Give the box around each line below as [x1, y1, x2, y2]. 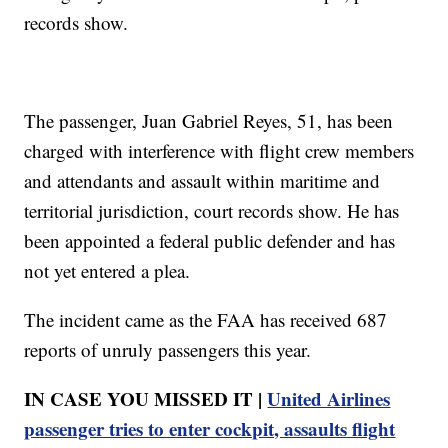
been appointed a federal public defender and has [24, 227, 396, 253]
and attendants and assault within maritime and [24, 167, 381, 193]
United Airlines [267, 384, 391, 412]
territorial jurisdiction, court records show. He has [24, 197, 400, 223]
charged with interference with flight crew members [24, 137, 415, 163]
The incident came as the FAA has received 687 [24, 306, 388, 332]
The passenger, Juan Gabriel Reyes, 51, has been [24, 107, 394, 133]
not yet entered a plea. [24, 257, 191, 283]
